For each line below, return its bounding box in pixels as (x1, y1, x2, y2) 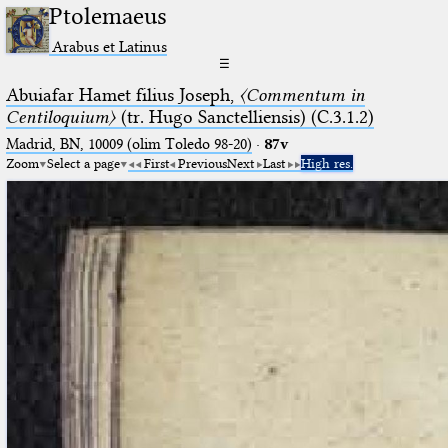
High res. (300, 154, 353, 171)
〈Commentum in (238, 83, 365, 106)
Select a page (46, 154, 120, 171)
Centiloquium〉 (5, 105, 116, 128)
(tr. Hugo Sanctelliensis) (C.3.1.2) (115, 105, 374, 128)
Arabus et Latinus (52, 36, 168, 56)
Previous (177, 154, 227, 171)
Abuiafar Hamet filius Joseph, (5, 83, 239, 106)
